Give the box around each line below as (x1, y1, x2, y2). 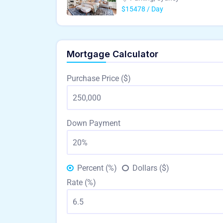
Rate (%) (67, 178, 96, 187)
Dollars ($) (132, 163, 169, 173)
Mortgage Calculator (67, 49, 158, 59)
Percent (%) (77, 163, 117, 173)
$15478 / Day (121, 5, 163, 13)
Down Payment (67, 118, 120, 128)
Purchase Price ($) (67, 74, 131, 83)
